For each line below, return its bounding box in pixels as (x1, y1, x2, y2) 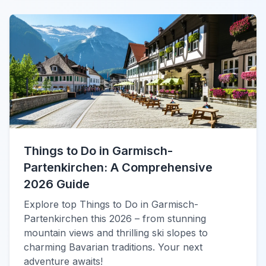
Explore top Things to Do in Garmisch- (24, 198, 198, 210)
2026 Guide (24, 177, 90, 191)
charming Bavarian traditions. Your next (24, 241, 202, 253)
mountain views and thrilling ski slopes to (24, 227, 208, 239)
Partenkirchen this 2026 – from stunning (24, 213, 206, 224)
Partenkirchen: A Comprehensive (24, 160, 213, 175)
